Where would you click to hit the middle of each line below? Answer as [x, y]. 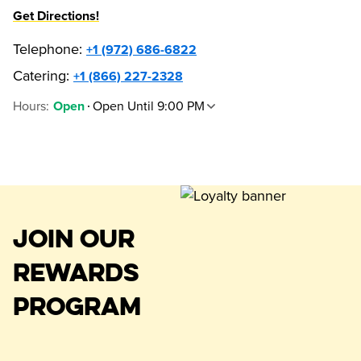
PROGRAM [77, 306]
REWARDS [76, 272]
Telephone [46, 50]
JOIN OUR [74, 239]
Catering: [41, 76]
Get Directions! [56, 17]
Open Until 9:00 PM [149, 107]
